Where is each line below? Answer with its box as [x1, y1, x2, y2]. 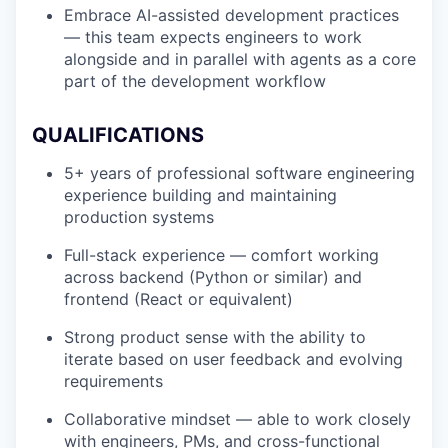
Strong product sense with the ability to [64, 327, 366, 347]
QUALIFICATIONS [32, 123, 204, 147]
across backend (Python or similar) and [64, 267, 362, 287]
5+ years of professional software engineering [64, 163, 415, 183]
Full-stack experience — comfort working [64, 245, 379, 265]
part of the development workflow [64, 71, 326, 91]
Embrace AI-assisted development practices [64, 5, 399, 25]
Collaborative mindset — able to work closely [64, 409, 411, 429]
